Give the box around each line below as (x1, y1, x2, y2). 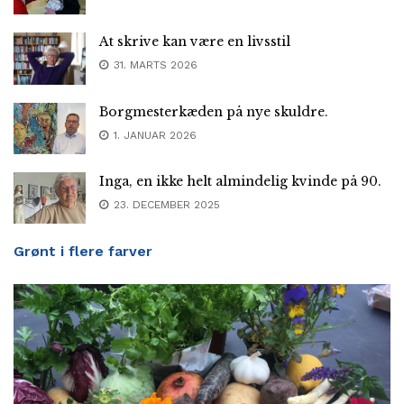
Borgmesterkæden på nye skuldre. (99, 103, 328, 120)
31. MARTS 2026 (110, 59, 197, 72)
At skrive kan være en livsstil (99, 33, 290, 50)
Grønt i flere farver (14, 242, 152, 260)
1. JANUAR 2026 (110, 128, 197, 142)
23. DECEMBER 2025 (110, 197, 220, 211)
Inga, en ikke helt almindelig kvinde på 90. (99, 172, 381, 189)
